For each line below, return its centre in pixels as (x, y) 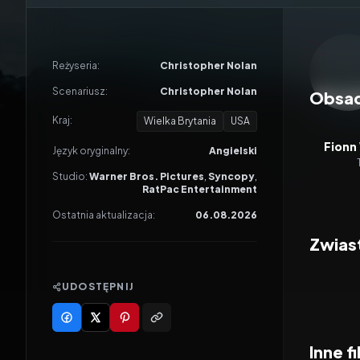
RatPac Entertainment (200, 189)
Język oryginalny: (91, 151)
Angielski (233, 151)
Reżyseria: (76, 65)
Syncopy (231, 176)
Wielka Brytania (180, 121)
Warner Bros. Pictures (147, 176)
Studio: (70, 176)
